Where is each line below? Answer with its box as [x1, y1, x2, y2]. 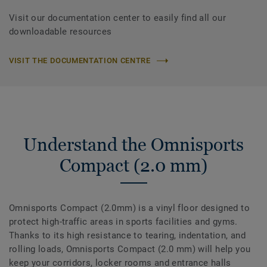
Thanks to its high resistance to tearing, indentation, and [9, 230, 246, 241]
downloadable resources [9, 26, 112, 37]
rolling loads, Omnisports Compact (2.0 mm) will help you [9, 244, 251, 255]
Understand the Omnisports [23, 134, 244, 155]
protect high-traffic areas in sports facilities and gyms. [9, 216, 238, 228]
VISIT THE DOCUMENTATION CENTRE [9, 56, 151, 65]
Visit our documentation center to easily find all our [9, 13, 226, 23]
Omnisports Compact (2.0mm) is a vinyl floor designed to [9, 203, 250, 214]
